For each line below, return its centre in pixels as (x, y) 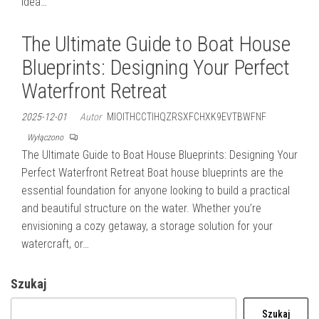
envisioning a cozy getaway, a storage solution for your (147, 226)
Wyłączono (46, 137)
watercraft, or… (55, 244)
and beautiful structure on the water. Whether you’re (141, 208)
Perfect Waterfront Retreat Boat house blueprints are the (152, 173)
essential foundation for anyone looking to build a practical (156, 190)
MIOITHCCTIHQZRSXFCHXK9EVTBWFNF (187, 117)
